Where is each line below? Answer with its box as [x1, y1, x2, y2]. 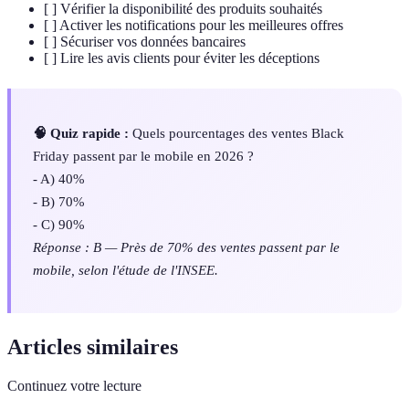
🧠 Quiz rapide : [33, 124, 129, 141]
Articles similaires [7, 334, 178, 359]
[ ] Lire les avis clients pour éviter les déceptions [44, 50, 320, 67]
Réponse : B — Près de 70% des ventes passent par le [33, 238, 340, 255]
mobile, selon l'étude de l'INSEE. [33, 261, 218, 278]
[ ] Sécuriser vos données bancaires [44, 34, 246, 50]
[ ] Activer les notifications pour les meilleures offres [44, 17, 343, 34]
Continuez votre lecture [7, 377, 142, 393]
